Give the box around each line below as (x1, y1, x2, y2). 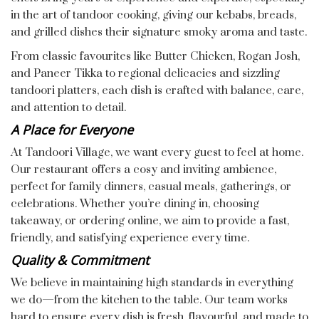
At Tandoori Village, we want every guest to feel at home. (11, 145, 303, 159)
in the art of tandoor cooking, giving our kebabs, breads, (11, 8, 296, 22)
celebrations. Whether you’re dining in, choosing (11, 197, 259, 211)
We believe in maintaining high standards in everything (11, 276, 293, 290)
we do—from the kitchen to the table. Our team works (11, 293, 288, 307)
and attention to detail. (11, 100, 126, 115)
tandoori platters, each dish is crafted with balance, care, (11, 83, 303, 98)
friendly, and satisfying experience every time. (11, 231, 249, 245)
